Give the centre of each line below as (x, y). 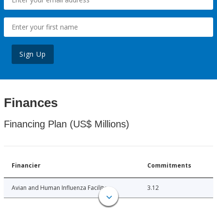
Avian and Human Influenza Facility (59, 188)
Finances (31, 103)
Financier (26, 166)
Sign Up (33, 54)
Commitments (169, 166)
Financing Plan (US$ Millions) (67, 124)
